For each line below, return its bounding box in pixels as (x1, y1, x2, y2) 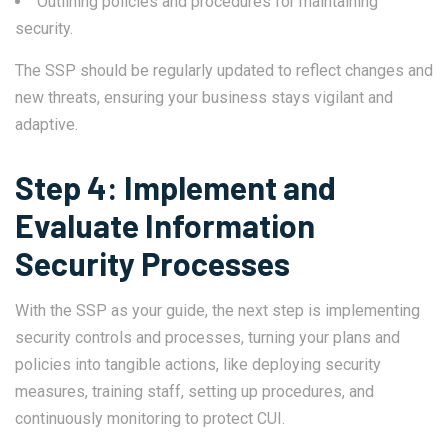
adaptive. (15, 115, 82, 135)
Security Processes (15, 244, 296, 283)
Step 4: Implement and (15, 168, 336, 207)
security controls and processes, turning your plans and (15, 328, 400, 348)
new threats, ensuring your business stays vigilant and (15, 88, 393, 108)
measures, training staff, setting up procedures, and (15, 382, 374, 402)
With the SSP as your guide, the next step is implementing (15, 301, 420, 321)
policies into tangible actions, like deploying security (15, 355, 381, 375)
